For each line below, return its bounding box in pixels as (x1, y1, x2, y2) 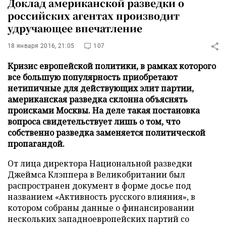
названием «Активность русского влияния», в (8, 191, 195, 202)
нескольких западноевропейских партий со (8, 213, 189, 224)
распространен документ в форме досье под (8, 180, 191, 191)
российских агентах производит (8, 9, 180, 22)
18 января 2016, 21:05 (8, 42, 75, 49)
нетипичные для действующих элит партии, (8, 83, 194, 94)
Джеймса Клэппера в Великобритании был (8, 169, 185, 180)
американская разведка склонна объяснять (8, 94, 188, 105)
